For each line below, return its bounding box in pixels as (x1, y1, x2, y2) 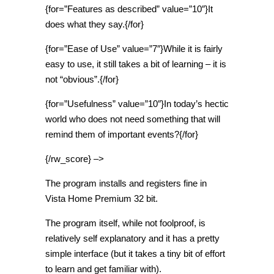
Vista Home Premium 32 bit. (45, 193, 158, 204)
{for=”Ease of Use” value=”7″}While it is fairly (45, 43, 223, 54)
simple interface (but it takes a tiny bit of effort (45, 248, 225, 259)
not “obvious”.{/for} (45, 74, 119, 84)
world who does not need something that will (45, 114, 220, 124)
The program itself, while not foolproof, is (45, 218, 206, 228)
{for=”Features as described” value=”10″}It (45, 4, 213, 14)
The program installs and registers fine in (45, 178, 207, 188)
